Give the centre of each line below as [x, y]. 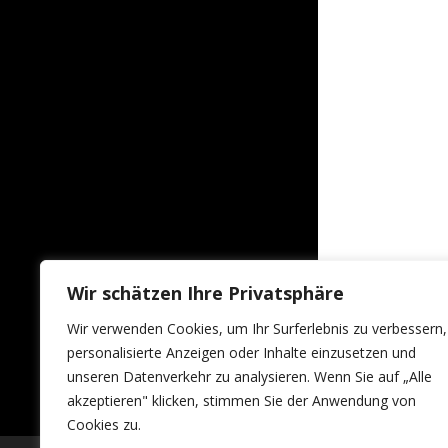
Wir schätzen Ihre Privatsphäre [205, 293]
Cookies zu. [104, 424]
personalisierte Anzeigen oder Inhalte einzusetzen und [241, 352]
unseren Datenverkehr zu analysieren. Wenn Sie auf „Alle [249, 376]
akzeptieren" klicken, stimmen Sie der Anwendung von [241, 400]
